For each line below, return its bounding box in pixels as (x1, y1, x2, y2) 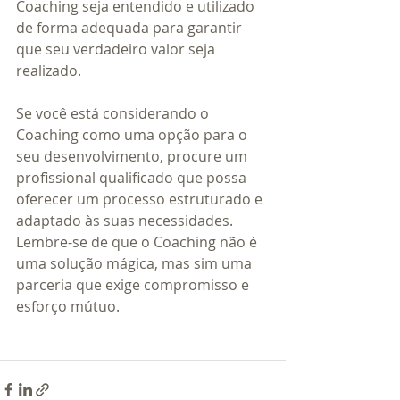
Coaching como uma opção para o (16, 124, 251, 145)
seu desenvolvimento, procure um (16, 146, 251, 166)
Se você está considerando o (16, 103, 212, 123)
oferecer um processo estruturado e (16, 188, 266, 209)
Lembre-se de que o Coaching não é (16, 231, 261, 252)
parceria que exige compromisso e (16, 274, 253, 295)
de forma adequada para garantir (16, 17, 246, 37)
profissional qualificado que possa (16, 167, 250, 187)
